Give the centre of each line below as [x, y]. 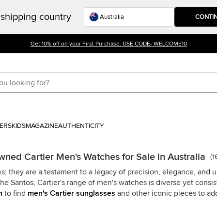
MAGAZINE [42, 126]
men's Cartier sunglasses [71, 193]
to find [15, 193]
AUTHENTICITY [81, 126]
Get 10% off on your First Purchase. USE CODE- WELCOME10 [108, 44]
